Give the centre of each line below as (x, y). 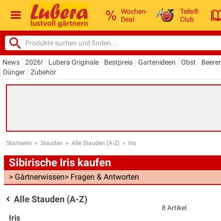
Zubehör (43, 72)
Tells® (190, 11)
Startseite (19, 143)
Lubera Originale (74, 62)
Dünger (14, 72)
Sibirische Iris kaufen (60, 162)
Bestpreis (118, 62)
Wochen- (134, 11)
